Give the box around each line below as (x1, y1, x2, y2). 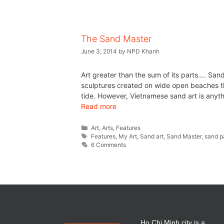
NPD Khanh (127, 47, 159, 55)
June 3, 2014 (81, 47, 117, 55)
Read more (81, 101, 116, 110)
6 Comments (91, 140, 126, 148)
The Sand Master (81, 33, 151, 44)
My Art (118, 132, 137, 140)
